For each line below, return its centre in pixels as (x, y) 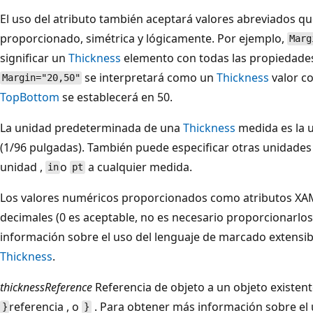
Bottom (39, 97)
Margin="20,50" (41, 78)
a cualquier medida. (138, 167)
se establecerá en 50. (116, 97)
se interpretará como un (150, 77)
